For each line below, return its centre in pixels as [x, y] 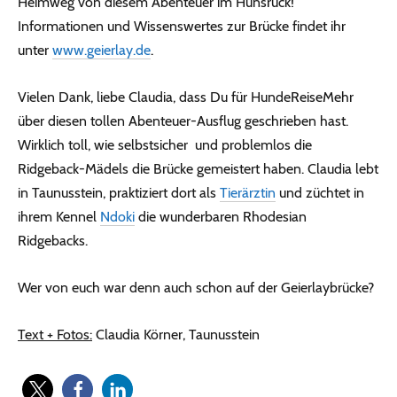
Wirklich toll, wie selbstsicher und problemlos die [165, 145]
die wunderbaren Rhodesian [221, 217]
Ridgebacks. [53, 241]
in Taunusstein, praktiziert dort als [119, 193]
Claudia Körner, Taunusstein [176, 335]
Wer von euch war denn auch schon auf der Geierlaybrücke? [196, 288]
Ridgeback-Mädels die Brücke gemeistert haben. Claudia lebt [198, 169]
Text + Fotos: [55, 335]
